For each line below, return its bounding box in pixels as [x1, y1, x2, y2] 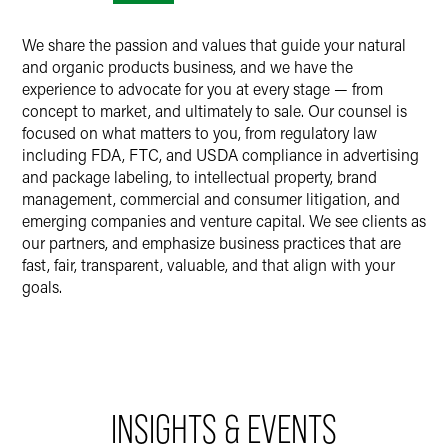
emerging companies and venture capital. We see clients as [22, 210, 426, 231]
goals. [22, 276, 62, 297]
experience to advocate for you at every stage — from [22, 78, 383, 99]
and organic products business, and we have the [22, 56, 353, 77]
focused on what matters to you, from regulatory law [22, 122, 377, 143]
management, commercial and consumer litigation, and [22, 188, 400, 209]
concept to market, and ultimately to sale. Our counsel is [22, 100, 407, 121]
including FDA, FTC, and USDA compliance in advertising [22, 144, 419, 165]
